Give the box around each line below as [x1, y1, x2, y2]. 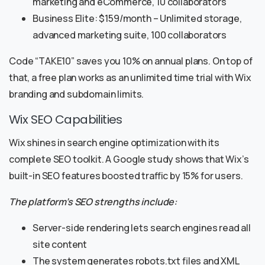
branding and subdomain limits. [9, 88, 144, 101]
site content [33, 238, 88, 251]
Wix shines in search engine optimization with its [9, 136, 220, 150]
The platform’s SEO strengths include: [9, 195, 177, 209]
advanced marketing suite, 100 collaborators [33, 28, 227, 42]
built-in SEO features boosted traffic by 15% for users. [9, 169, 243, 183]
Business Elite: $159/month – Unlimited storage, [33, 12, 242, 25]
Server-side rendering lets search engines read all [33, 221, 251, 235]
